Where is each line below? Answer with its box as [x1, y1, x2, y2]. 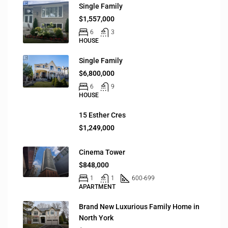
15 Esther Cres [79, 111, 126, 120]
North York [79, 214, 113, 222]
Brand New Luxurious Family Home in [79, 203, 199, 211]
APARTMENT [79, 183, 116, 191]
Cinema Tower [79, 148, 125, 157]
